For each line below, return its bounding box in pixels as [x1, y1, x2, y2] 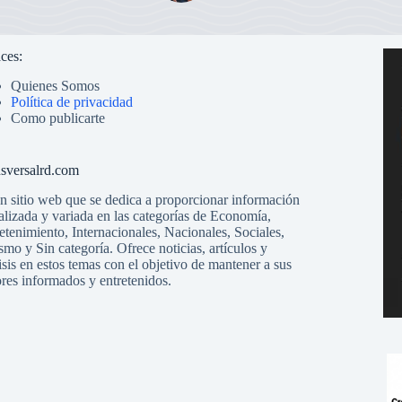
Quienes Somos [10, 77, 100, 93]
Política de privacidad [10, 93, 133, 109]
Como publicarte [10, 109, 105, 126]
